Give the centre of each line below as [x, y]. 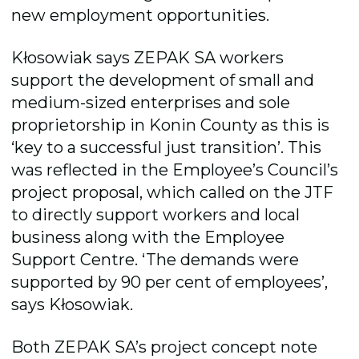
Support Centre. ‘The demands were [155, 259]
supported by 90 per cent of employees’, [170, 282]
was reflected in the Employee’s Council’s [175, 169]
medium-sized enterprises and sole [151, 102]
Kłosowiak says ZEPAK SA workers [148, 57]
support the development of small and [163, 80]
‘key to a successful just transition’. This [167, 147]
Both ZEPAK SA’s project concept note [165, 347]
